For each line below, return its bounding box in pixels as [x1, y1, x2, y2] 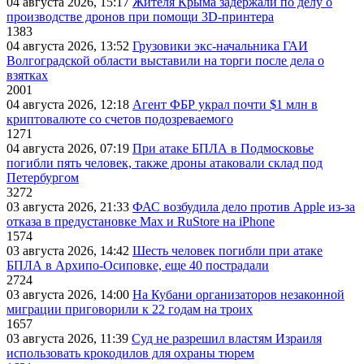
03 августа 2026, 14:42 [6, 244, 132, 258]
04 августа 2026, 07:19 [6, 141, 132, 156]
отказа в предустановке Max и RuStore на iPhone [6, 214, 275, 229]
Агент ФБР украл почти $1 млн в [132, 97, 318, 112]
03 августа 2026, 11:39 [6, 331, 132, 346]
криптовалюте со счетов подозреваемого [6, 112, 233, 127]
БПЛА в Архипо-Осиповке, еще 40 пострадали [6, 258, 269, 273]
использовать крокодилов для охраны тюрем [6, 346, 254, 361]
